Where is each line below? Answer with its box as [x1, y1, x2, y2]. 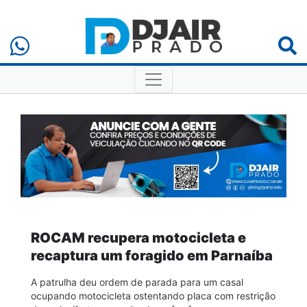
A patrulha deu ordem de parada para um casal [31, 275, 243, 288]
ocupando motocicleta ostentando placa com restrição [31, 289, 275, 302]
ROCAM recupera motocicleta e [31, 229, 246, 246]
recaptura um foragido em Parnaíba [31, 247, 273, 264]
